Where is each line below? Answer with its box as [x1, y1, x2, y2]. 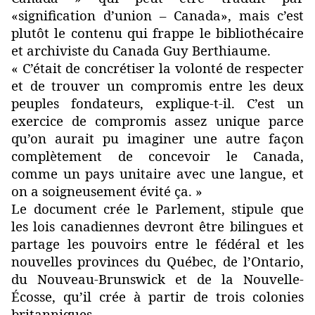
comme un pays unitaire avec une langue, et [11, 165, 304, 183]
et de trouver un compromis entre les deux [11, 77, 304, 95]
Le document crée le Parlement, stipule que [11, 200, 304, 218]
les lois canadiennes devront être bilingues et [11, 217, 304, 236]
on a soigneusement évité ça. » [11, 182, 202, 200]
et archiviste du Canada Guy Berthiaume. [11, 41, 271, 60]
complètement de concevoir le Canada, [11, 147, 304, 165]
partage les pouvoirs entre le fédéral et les [11, 235, 304, 253]
